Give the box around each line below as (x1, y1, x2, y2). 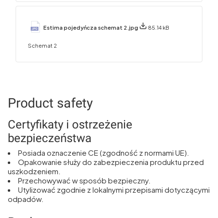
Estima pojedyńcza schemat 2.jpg (43, 24, 139, 31)
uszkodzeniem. (8, 166, 61, 176)
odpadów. (8, 194, 44, 204)
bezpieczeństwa (8, 131, 91, 145)
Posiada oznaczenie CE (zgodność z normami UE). (18, 148, 189, 158)
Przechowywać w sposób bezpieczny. (18, 176, 151, 185)
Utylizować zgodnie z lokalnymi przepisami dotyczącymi (18, 185, 210, 195)
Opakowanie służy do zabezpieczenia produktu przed (18, 157, 204, 167)
